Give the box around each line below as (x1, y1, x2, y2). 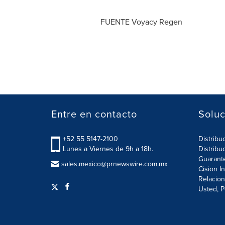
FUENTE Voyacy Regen (100, 16, 182, 27)
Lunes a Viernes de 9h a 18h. (63, 144, 153, 154)
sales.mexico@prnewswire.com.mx (61, 159, 168, 169)
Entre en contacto (51, 106, 137, 121)
